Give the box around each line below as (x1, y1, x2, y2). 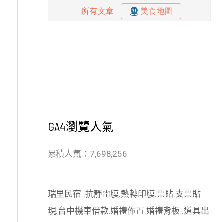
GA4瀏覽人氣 (48, 118, 113, 133)
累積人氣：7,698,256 (48, 148, 127, 159)
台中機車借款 (58, 206, 109, 216)
